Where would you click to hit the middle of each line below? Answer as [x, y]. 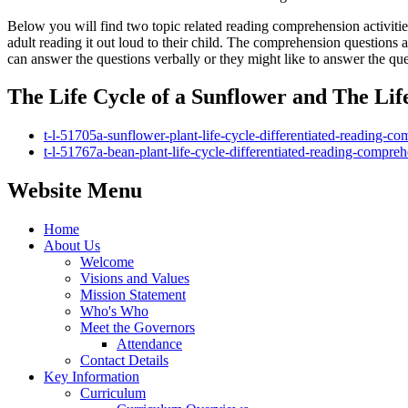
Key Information [92, 377]
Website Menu [75, 191]
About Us [72, 246]
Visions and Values [135, 279]
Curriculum [113, 393]
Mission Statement [133, 295]
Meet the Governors [138, 328]
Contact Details [124, 361]
